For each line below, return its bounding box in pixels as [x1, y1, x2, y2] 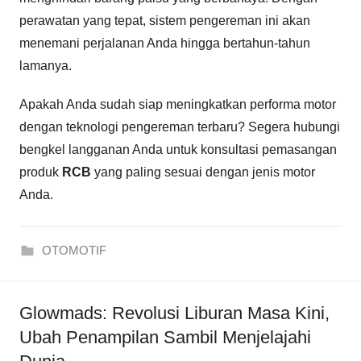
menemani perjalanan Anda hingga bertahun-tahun [19, 35, 310, 50]
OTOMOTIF [41, 243, 106, 257]
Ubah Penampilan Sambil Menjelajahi [19, 326, 311, 347]
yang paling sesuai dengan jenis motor [91, 164, 315, 179]
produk [19, 164, 62, 179]
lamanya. [19, 58, 72, 73]
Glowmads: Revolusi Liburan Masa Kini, [19, 302, 330, 323]
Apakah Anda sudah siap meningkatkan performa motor [19, 97, 336, 111]
